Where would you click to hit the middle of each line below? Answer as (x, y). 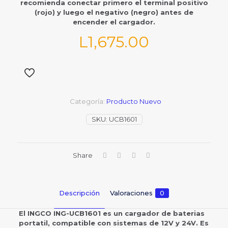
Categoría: (88, 101)
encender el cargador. (114, 22)
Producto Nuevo (134, 101)
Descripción (79, 193)
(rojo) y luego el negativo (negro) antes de (114, 12)
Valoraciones (131, 193)
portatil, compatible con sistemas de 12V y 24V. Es (113, 223)
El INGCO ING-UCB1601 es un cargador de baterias (111, 213)
